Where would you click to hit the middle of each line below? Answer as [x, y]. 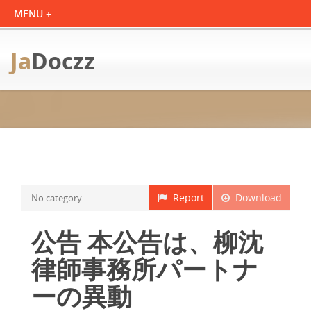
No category [57, 198]
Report [186, 197]
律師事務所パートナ [145, 269]
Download [256, 197]
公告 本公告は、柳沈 [147, 242]
